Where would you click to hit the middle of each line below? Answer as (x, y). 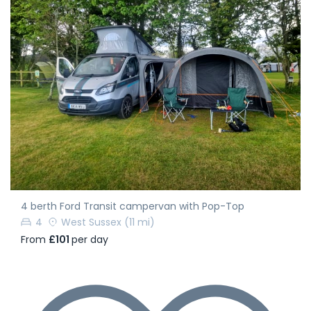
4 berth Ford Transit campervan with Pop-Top (133, 206)
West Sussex (91, 222)
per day (90, 240)
